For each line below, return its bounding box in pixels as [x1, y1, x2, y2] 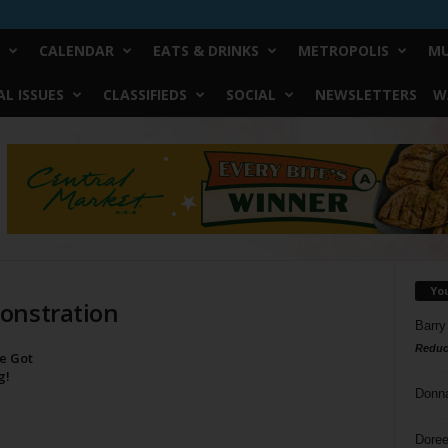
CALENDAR [38, 41, 114, 60]
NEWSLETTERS [314, 85, 417, 104]
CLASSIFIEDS [102, 85, 187, 104]
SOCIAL [225, 85, 276, 104]
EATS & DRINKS [152, 41, 259, 60]
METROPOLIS [297, 41, 389, 60]
